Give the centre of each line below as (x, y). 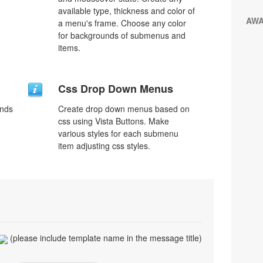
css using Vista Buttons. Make (114, 121)
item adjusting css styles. (104, 146)
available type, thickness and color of (127, 11)
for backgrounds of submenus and (122, 35)
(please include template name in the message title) (105, 238)
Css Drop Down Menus (116, 89)
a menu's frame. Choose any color (122, 23)
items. (69, 48)
